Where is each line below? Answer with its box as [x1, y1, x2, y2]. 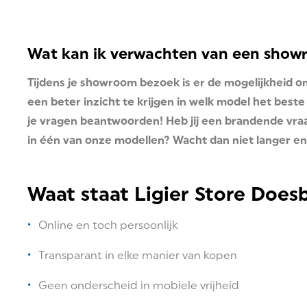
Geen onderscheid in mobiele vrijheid [38, 279, 239, 292]
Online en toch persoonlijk [38, 219, 178, 232]
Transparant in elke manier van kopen [38, 249, 237, 262]
